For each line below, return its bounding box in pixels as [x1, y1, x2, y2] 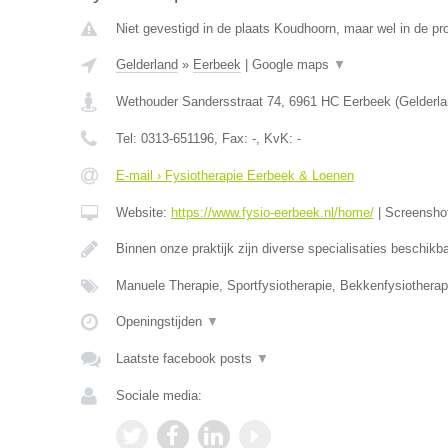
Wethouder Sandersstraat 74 [115, 94, 281, 109]
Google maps [251, 57, 333, 72]
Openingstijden [115, 314, 206, 329]
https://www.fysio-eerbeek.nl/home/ [170, 205, 374, 220]
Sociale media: [115, 388, 202, 403]
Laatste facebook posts [115, 351, 256, 366]
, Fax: [213, 131, 252, 146]
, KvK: [255, 131, 297, 146]
